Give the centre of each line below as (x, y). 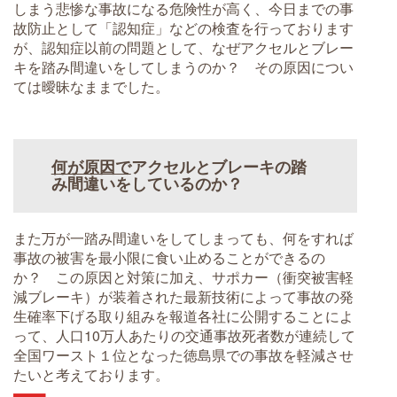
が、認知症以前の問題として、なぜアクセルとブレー (183, 47)
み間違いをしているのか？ (147, 184)
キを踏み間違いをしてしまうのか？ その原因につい (183, 66)
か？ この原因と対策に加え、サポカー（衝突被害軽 (183, 276)
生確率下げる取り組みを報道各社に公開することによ (183, 315)
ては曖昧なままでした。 (91, 86)
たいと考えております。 (91, 374)
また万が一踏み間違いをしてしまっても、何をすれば (183, 237)
